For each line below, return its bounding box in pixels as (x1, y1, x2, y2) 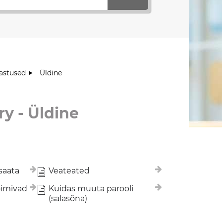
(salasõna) (49, 194, 88, 204)
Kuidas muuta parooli (49, 184, 134, 194)
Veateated (49, 166, 90, 176)
